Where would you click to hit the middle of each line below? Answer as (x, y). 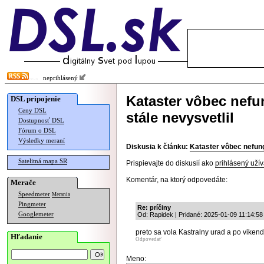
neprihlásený (59, 78)
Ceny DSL (32, 110)
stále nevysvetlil (180, 118)
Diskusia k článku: (157, 147)
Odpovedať (148, 239)
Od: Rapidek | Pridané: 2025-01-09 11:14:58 (200, 214)
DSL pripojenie (36, 99)
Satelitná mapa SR (43, 161)
